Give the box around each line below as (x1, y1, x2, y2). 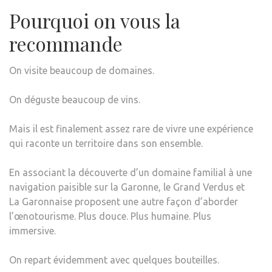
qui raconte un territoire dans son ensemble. (9, 137, 203, 149)
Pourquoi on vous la (9, 7, 180, 33)
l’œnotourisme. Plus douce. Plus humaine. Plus (9, 210, 211, 222)
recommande (9, 30, 123, 56)
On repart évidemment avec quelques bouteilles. (9, 254, 219, 265)
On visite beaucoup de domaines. (9, 64, 154, 76)
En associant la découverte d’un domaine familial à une (9, 166, 252, 178)
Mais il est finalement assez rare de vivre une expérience (9, 123, 253, 134)
